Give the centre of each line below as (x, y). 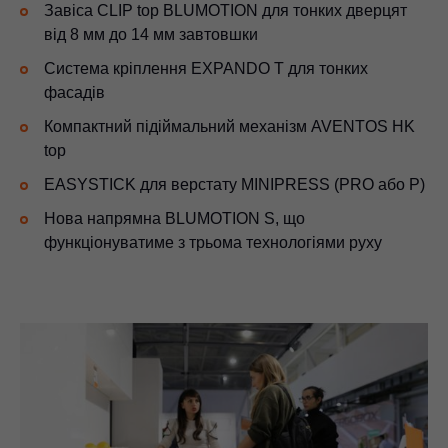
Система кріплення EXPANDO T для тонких (206, 69)
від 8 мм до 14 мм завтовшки (151, 35)
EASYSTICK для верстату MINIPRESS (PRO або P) (234, 185)
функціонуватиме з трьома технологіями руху (213, 243)
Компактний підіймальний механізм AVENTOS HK (229, 127)
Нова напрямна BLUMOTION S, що (174, 219)
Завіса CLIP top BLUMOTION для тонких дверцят (225, 11)
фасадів (74, 93)
